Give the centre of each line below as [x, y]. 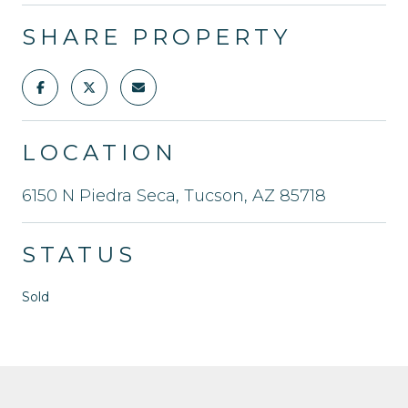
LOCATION [100, 153]
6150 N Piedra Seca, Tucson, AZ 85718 [174, 196]
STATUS [79, 255]
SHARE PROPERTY [157, 37]
